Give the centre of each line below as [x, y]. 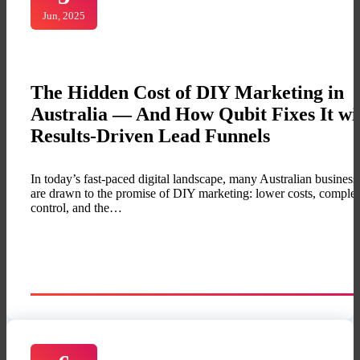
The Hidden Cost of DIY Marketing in [187, 93]
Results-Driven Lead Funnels [150, 136]
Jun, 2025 [64, 16]
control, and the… [76, 208]
